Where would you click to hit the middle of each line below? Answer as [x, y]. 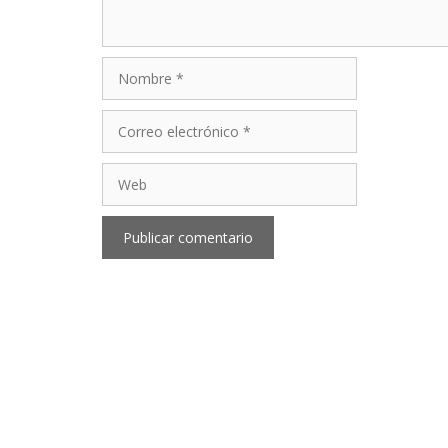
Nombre [128, 66]
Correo [123, 119]
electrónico [137, 140]
